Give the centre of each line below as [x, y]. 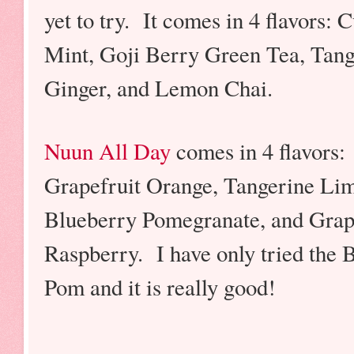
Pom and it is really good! [164, 287]
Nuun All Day [107, 151]
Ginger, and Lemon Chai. [158, 88]
